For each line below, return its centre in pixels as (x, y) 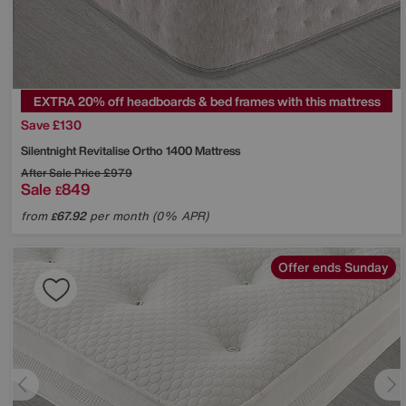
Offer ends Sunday (333, 266)
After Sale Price (61, 172)
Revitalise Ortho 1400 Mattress (159, 150)
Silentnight (50, 150)
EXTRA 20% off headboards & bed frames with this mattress (207, 101)
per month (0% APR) (147, 216)
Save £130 (51, 124)
